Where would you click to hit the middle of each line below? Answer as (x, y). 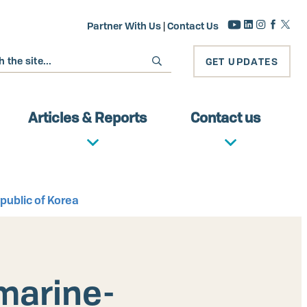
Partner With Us (124, 26)
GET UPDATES (242, 61)
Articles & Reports (87, 118)
